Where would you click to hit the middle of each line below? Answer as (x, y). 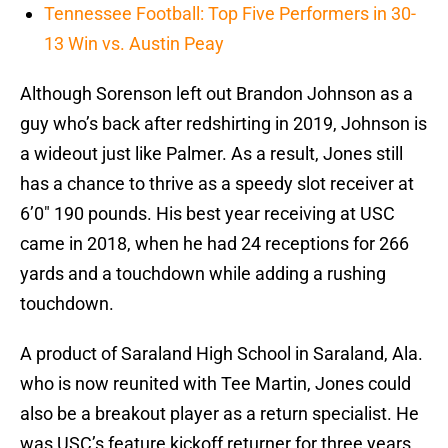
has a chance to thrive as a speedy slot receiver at (217, 184)
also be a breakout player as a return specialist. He (219, 414)
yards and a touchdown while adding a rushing (203, 274)
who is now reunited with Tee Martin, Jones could (215, 384)
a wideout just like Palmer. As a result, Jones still (211, 154)
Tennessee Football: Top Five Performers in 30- (230, 14)
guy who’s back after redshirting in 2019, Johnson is (223, 124)
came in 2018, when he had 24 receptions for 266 (214, 244)
